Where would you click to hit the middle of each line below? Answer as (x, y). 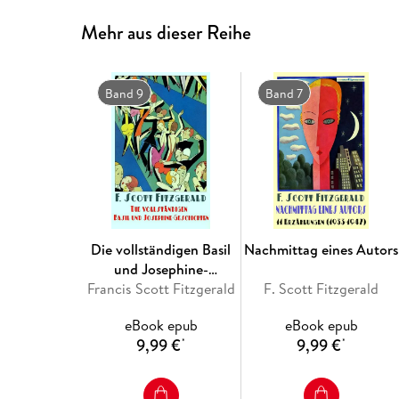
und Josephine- (161, 269)
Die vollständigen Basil (161, 249)
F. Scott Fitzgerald (322, 288)
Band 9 (124, 93)
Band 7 (284, 93)
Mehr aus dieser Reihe (167, 32)
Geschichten (161, 288)
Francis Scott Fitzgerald (161, 288)
